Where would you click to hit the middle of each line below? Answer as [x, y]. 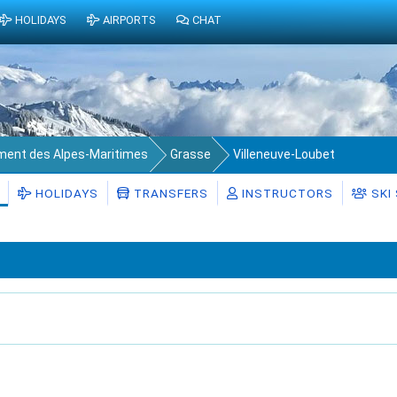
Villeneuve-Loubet [284, 154]
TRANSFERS [169, 193]
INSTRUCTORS [286, 193]
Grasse [191, 154]
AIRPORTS [129, 20]
